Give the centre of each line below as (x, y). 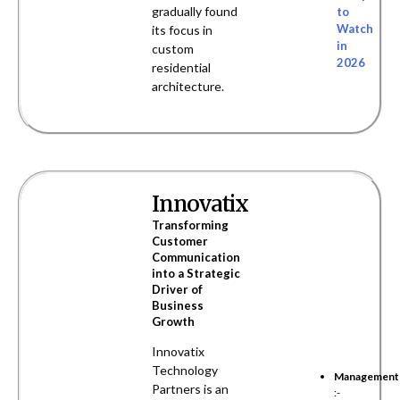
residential (182, 68)
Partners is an (191, 389)
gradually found (195, 12)
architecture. (188, 87)
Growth (174, 322)
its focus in (183, 30)
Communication (196, 258)
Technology (185, 371)
